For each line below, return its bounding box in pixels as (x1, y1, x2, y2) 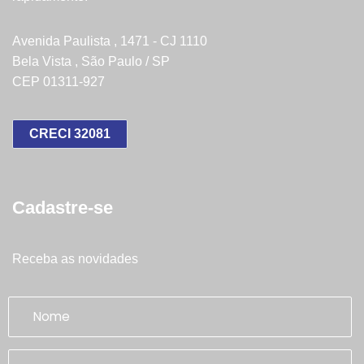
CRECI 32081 (29, 126, 110, 141)
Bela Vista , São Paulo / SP (12, 54, 170, 68)
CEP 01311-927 (12, 74, 105, 89)
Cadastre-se (12, 197, 113, 218)
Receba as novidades (12, 251, 138, 266)
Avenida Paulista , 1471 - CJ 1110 (12, 33, 207, 48)
